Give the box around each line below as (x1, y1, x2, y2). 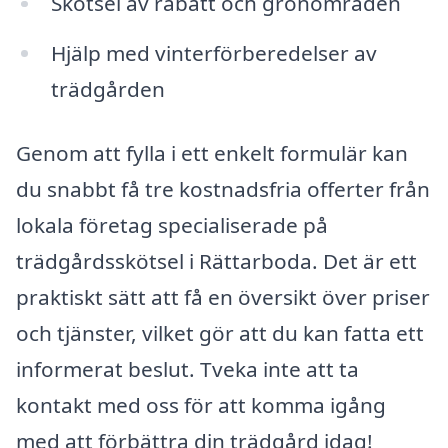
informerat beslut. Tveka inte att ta (16, 355, 359, 384)
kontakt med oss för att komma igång (16, 391, 386, 420)
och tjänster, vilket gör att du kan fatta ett (16, 319, 424, 348)
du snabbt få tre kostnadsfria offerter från (16, 175, 430, 204)
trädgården (50, 75, 165, 104)
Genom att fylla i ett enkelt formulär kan (16, 139, 408, 168)
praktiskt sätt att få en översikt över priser (16, 283, 430, 312)
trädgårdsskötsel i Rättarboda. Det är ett (16, 247, 417, 276)
